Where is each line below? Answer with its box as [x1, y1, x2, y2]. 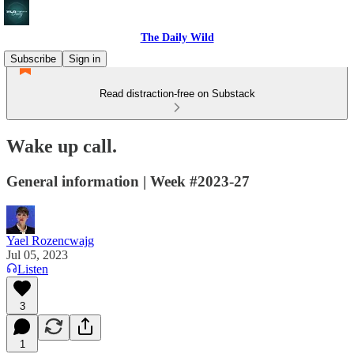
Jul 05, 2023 [6, 247, 68, 262]
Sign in [69, 53, 100, 65]
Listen [17, 262, 48, 276]
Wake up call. [6, 135, 117, 156]
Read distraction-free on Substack [99, 88, 255, 100]
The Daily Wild [140, 32, 214, 43]
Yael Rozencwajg [6, 233, 94, 247]
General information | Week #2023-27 [6, 172, 250, 190]
